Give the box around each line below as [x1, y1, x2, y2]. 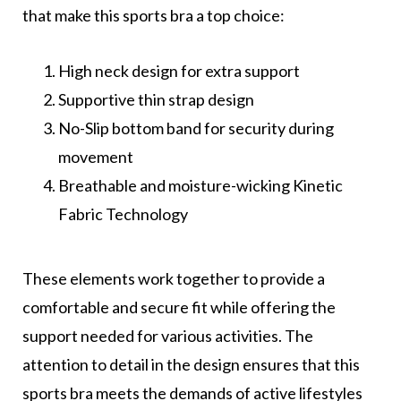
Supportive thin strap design [58, 90, 254, 110]
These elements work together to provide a [22, 269, 325, 289]
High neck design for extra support [58, 61, 300, 81]
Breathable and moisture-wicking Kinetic [58, 175, 343, 196]
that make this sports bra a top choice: [22, 5, 285, 26]
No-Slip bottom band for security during [58, 118, 334, 139]
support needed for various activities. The [22, 326, 313, 346]
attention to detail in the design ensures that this [22, 354, 360, 375]
